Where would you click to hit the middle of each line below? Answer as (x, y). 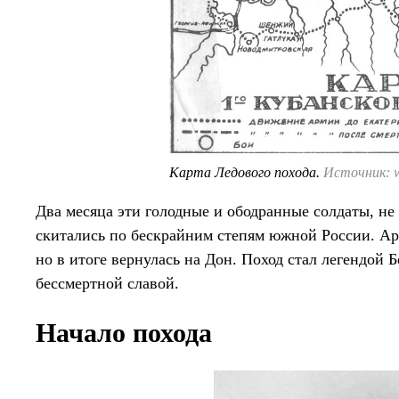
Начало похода (124, 333)
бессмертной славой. (107, 284)
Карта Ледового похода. (246, 173)
